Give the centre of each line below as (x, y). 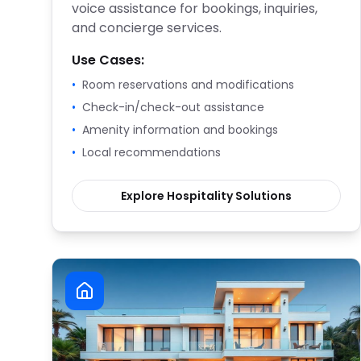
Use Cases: (108, 60)
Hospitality (200, 196)
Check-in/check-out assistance (173, 107)
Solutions (262, 196)
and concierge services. (147, 28)
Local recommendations (151, 152)
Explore (144, 196)
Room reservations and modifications (188, 85)
